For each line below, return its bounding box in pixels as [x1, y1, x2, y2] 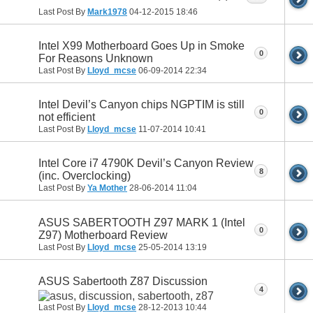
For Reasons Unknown [38, 52, 153, 64]
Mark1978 [87, 6, 127, 17]
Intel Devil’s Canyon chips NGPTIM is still [38, 99, 245, 111]
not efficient [38, 111, 95, 124]
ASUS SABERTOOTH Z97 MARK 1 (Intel [38, 216, 245, 228]
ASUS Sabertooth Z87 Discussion [38, 275, 208, 287]
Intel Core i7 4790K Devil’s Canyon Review [38, 157, 254, 170]
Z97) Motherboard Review [38, 228, 168, 241]
